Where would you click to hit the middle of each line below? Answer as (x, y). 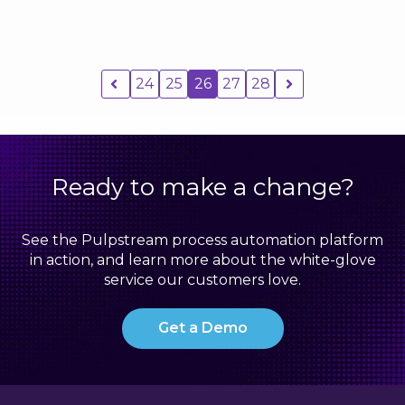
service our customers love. (202, 280)
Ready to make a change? (202, 187)
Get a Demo (202, 328)
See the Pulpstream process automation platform (202, 240)
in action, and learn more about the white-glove (202, 260)
